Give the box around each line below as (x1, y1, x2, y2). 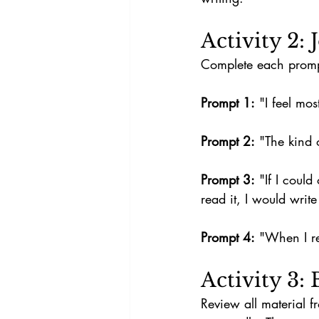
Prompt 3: (201, 171, 255, 188)
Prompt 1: (201, 94, 255, 111)
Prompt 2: (201, 132, 255, 150)
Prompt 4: (201, 229, 255, 246)
